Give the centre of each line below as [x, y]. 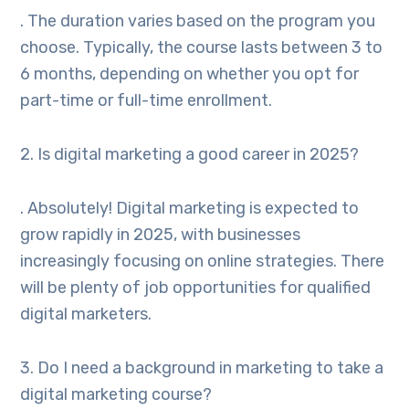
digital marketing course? [116, 395]
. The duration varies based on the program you [198, 21]
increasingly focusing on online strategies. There [203, 262]
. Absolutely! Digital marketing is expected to [190, 209]
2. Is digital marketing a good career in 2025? [190, 155]
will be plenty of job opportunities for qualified [196, 288]
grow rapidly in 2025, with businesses [161, 235]
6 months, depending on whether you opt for [190, 74]
